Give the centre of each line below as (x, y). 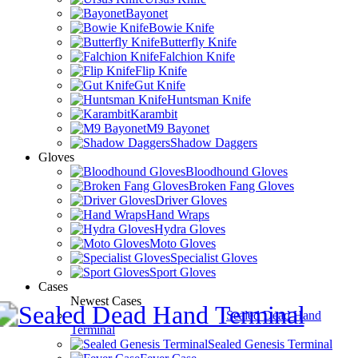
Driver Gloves (191, 200)
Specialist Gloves (214, 258)
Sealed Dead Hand (274, 315)
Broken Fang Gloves (241, 186)
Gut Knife (160, 85)
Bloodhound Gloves (237, 171)
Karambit (154, 114)
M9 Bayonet (178, 128)
